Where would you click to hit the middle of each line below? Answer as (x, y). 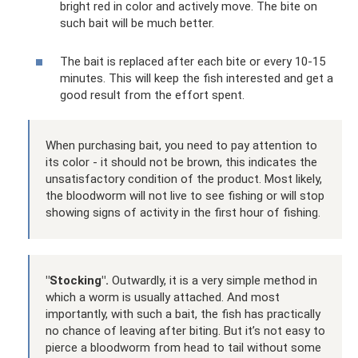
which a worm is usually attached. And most (163, 298)
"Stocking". (77, 281)
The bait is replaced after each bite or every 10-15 (193, 62)
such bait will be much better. (137, 24)
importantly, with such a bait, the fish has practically (183, 314)
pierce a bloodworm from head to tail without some (183, 348)
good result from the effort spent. (152, 95)
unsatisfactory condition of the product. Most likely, (184, 179)
